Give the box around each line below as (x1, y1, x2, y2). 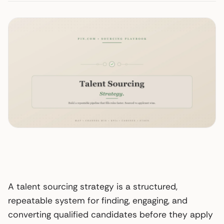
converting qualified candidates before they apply (8, 208, 213, 220)
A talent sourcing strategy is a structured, (8, 180, 177, 192)
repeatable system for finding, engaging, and (8, 194, 187, 206)
